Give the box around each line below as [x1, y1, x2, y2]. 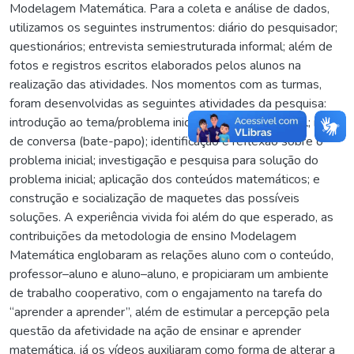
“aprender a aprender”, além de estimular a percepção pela [9, 303, 330, 322]
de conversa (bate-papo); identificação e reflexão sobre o [9, 133, 323, 151]
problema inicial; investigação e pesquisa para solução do [9, 152, 318, 170]
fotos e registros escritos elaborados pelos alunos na [9, 57, 301, 75]
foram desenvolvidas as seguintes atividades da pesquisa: [9, 95, 326, 113]
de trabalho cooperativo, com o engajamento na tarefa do [9, 284, 322, 303]
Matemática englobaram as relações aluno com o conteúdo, [9, 247, 333, 265]
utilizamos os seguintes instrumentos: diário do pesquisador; [9, 19, 337, 37]
